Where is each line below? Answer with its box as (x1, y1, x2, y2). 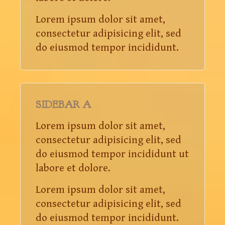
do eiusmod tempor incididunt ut (36, 148, 189, 160)
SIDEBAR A (36, 97, 91, 111)
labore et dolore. (36, 162, 110, 174)
